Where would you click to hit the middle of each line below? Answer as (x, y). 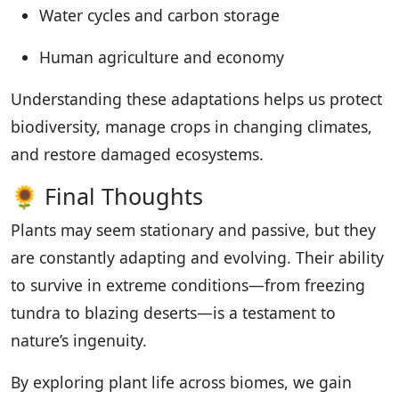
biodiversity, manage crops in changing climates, (191, 126)
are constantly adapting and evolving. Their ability (197, 257)
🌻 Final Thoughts (107, 195)
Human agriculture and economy (162, 57)
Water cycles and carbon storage (159, 15)
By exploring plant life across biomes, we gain (181, 382)
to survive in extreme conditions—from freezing (188, 285)
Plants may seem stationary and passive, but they (193, 229)
